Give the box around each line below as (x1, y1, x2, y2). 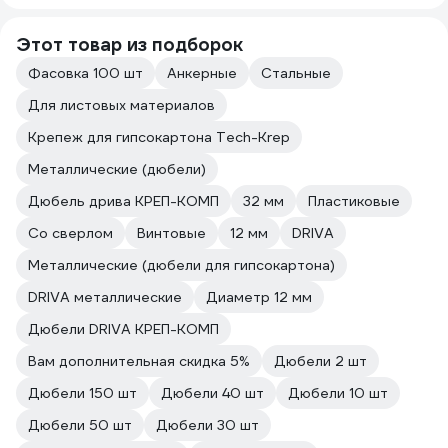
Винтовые (137, 224, 206, 242)
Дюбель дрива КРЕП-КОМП (28, 192, 219, 210)
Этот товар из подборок (16, 33, 243, 56)
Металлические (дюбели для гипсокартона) (28, 256, 335, 274)
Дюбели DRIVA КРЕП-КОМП (28, 320, 219, 338)
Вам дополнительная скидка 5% (28, 352, 250, 370)
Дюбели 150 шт (28, 384, 137, 402)
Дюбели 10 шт (288, 384, 388, 402)
